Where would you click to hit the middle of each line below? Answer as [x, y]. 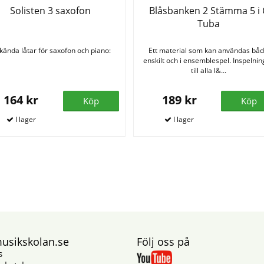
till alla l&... [208, 70]
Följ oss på [164, 241]
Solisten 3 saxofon [50, 10]
